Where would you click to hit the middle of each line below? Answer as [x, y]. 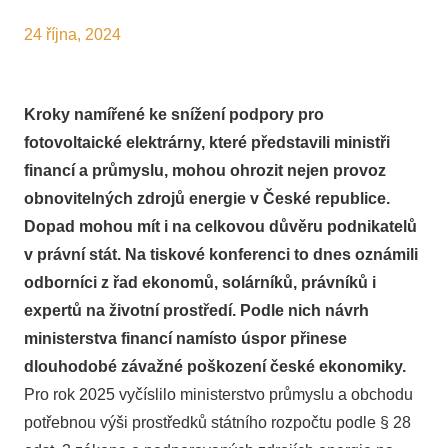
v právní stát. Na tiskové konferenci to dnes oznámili [221, 254]
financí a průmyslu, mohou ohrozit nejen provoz [205, 170]
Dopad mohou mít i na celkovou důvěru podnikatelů [220, 226]
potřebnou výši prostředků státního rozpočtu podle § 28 [217, 422]
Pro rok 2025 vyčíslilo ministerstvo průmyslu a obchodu [218, 394]
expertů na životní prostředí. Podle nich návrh [196, 310]
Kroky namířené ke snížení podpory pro [174, 114]
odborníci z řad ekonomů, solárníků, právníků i [200, 282]
